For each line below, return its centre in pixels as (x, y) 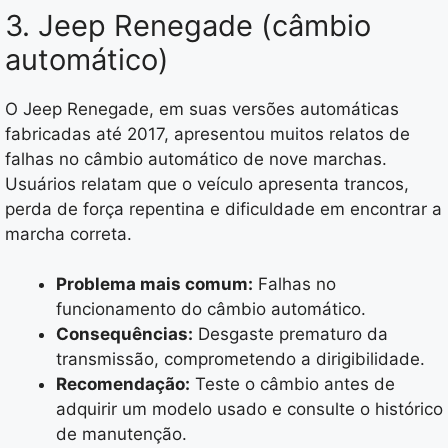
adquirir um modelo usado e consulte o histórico (249, 409)
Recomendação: (123, 384)
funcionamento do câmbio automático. (211, 309)
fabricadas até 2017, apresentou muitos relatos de (207, 133)
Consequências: (124, 334)
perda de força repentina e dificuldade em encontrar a (223, 208)
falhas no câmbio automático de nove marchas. (196, 158)
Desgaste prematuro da (290, 334)
